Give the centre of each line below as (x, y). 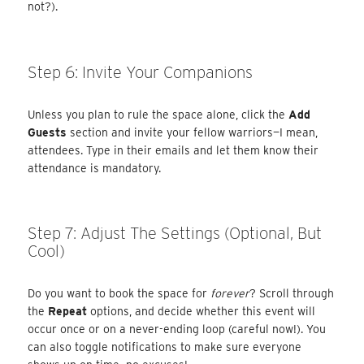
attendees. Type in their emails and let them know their (173, 150)
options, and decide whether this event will (201, 311)
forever (230, 293)
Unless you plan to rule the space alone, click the (158, 114)
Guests (48, 132)
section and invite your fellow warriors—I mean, (193, 132)
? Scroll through (292, 293)
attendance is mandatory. (95, 168)
